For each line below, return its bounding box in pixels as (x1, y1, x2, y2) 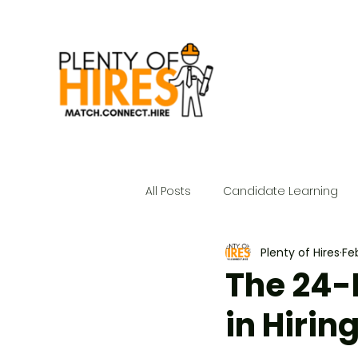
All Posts (145, 182, 191, 199)
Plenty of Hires (261, 244, 340, 261)
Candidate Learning (223, 182, 338, 199)
